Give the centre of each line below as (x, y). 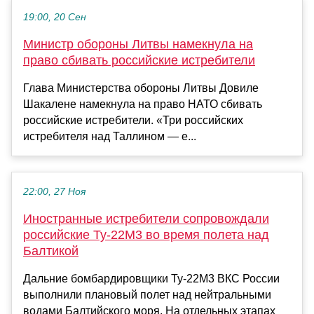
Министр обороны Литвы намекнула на (138, 44)
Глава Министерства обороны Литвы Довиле (141, 88)
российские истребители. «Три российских (133, 120)
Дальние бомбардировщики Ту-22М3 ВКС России (151, 278)
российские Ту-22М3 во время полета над (146, 234)
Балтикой (51, 251)
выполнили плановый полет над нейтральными (147, 294)
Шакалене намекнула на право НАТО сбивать (143, 104)
